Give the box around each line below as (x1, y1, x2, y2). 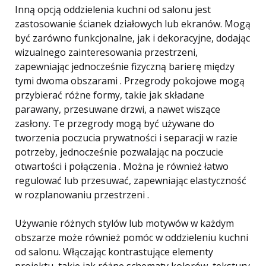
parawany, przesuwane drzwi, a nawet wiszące (15, 103, 220, 116)
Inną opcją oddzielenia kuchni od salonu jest (15, 3, 211, 16)
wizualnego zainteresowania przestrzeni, (15, 46, 198, 59)
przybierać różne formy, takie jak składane (15, 88, 204, 102)
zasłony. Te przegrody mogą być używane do (15, 117, 214, 130)
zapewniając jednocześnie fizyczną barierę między (15, 60, 235, 73)
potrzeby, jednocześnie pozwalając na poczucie (15, 145, 223, 159)
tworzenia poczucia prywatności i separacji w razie (15, 131, 237, 144)
